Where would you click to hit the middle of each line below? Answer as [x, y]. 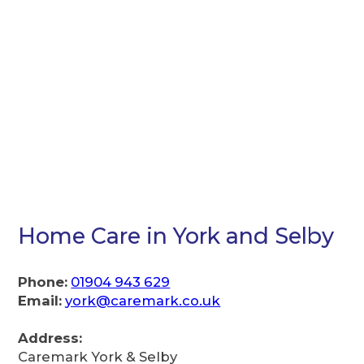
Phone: [43, 282]
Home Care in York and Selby [176, 236]
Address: [50, 338]
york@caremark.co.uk [143, 300]
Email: [40, 300]
